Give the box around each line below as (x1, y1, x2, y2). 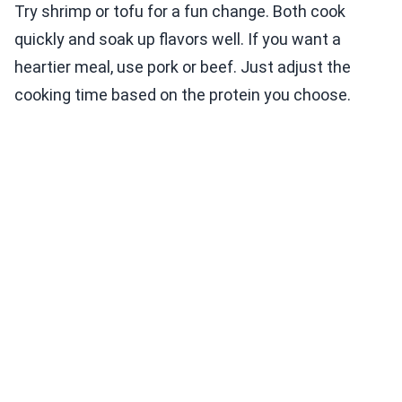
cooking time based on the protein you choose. (14, 85, 351, 105)
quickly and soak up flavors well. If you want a (14, 30, 341, 49)
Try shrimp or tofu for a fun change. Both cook (14, 2, 345, 22)
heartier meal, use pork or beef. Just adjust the (14, 57, 351, 77)
